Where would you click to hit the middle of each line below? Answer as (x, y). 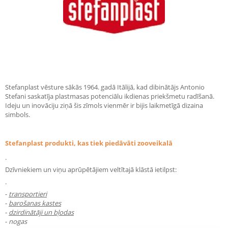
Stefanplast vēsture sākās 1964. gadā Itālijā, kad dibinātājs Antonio (105, 87)
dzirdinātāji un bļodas (41, 212)
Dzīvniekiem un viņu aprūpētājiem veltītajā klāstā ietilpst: (91, 169)
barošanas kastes (35, 203)
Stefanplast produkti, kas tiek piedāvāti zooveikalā (89, 143)
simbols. (18, 115)
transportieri (28, 194)
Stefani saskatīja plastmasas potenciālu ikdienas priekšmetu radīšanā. (110, 96)
